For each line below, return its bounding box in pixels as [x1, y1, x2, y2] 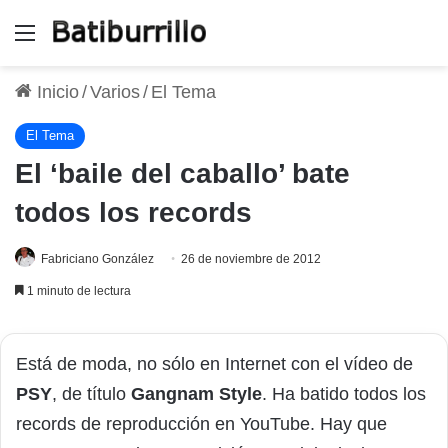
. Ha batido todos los [262, 383, 426, 404]
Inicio [32, 81, 79, 102]
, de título [52, 383, 131, 404]
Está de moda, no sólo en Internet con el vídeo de [16, 353, 413, 374]
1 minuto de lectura [24, 283, 131, 298]
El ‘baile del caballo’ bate [15, 157, 350, 189]
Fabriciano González [41, 251, 154, 266]
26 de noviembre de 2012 [181, 251, 321, 266]
